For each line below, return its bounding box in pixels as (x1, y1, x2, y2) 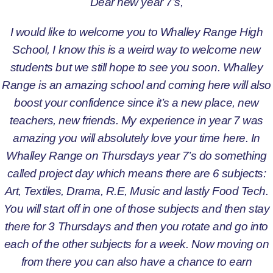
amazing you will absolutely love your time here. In (13, 130, 260, 144)
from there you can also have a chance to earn (21, 254, 252, 268)
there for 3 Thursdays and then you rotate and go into (5, 219, 268, 233)
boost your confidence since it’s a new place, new (14, 95, 259, 109)
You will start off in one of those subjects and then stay (3, 201, 270, 215)
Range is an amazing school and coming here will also (2, 77, 271, 91)
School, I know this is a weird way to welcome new (12, 42, 261, 56)
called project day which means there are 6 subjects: (7, 166, 266, 180)
